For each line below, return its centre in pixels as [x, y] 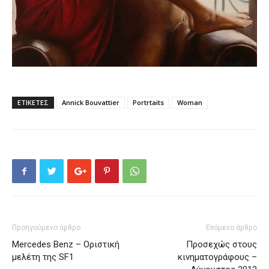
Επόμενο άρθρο [231, 228]
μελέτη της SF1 [43, 257]
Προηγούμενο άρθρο [46, 228]
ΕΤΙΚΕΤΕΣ [33, 103]
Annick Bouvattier [91, 103]
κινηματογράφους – [217, 257]
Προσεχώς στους [222, 245]
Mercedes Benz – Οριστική [66, 245]
